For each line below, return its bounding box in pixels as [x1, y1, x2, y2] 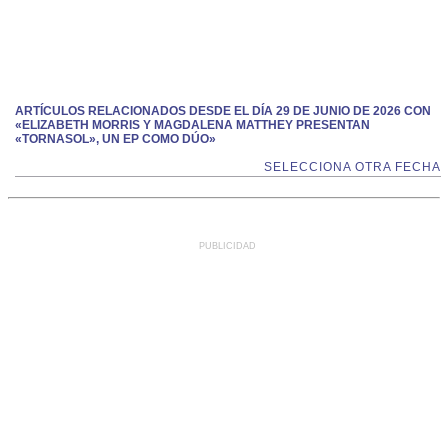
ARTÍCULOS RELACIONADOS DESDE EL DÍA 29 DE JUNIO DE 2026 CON [15, 104, 431, 118]
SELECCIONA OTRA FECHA [264, 160, 441, 174]
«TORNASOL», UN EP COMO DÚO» [15, 132, 216, 146]
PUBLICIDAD [199, 241, 256, 251]
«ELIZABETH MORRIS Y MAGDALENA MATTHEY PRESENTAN [15, 118, 370, 132]
